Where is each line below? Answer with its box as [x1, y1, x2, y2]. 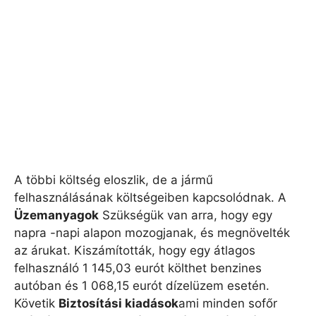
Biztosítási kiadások [59, 296, 178, 310]
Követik [14, 296, 59, 310]
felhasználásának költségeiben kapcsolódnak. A [14, 190, 286, 205]
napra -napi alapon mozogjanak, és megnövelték [14, 225, 290, 240]
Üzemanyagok [14, 207, 99, 222]
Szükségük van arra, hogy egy [99, 207, 272, 222]
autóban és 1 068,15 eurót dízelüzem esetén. [14, 278, 269, 293]
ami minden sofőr [178, 296, 277, 310]
